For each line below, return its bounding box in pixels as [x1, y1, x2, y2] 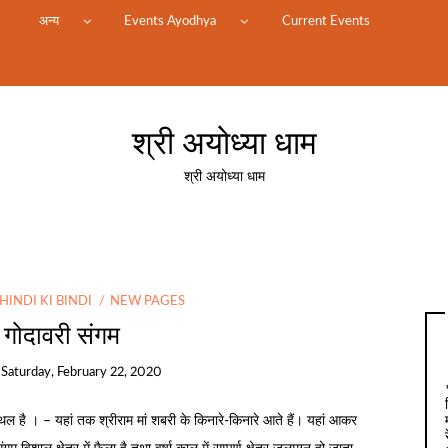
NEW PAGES [109, 295, 185, 308]
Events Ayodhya [124, 14, 217, 28]
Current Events [281, 14, 370, 28]
